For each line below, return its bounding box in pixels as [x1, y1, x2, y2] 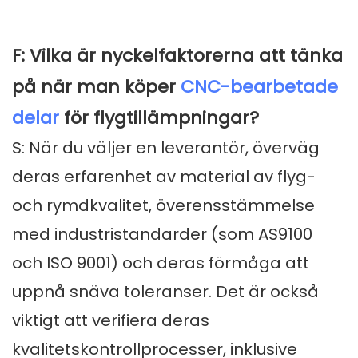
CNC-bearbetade [181, 74, 338, 100]
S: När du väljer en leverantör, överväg [12, 137, 320, 160]
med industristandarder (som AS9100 [12, 223, 312, 246]
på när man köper [12, 74, 181, 100]
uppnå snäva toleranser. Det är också [12, 280, 319, 304]
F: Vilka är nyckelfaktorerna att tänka [12, 43, 343, 69]
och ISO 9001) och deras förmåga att [12, 252, 309, 275]
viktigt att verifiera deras [12, 309, 209, 332]
